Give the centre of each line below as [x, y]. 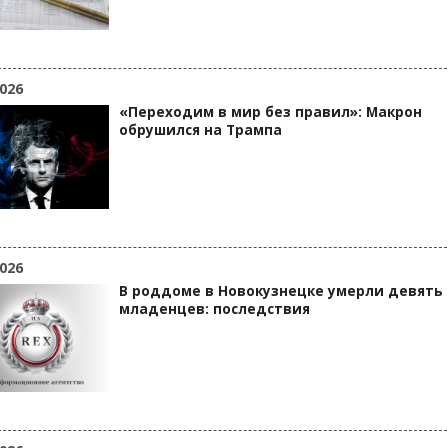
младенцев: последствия [214, 309]
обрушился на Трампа [200, 130]
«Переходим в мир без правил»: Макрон [270, 112]
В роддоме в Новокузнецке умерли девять [281, 291]
